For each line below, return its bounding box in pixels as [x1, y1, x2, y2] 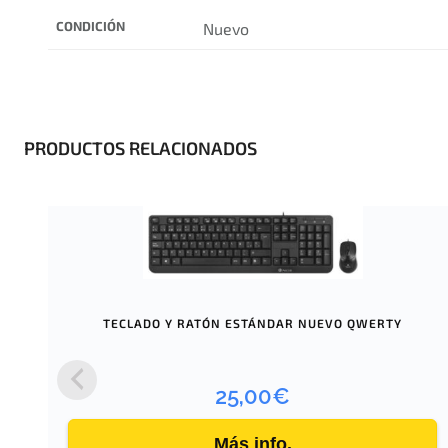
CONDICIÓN [56, 18, 125, 35]
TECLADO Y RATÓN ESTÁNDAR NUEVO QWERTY [103, 315, 403, 330]
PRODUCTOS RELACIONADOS [24, 137, 257, 160]
